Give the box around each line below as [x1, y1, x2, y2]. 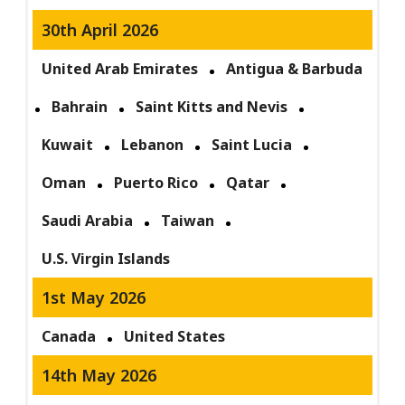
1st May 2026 [42, 287, 146, 309]
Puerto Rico [114, 173, 199, 193]
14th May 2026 [42, 364, 157, 387]
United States [124, 326, 226, 347]
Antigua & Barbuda [226, 59, 363, 80]
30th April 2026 [42, 19, 159, 42]
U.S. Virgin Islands [42, 249, 171, 269]
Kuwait [42, 135, 94, 155]
